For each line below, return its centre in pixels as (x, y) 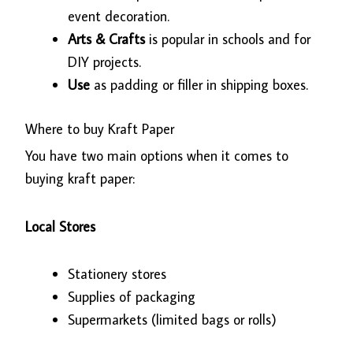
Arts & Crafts (109, 39)
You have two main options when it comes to (157, 156)
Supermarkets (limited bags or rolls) (173, 320)
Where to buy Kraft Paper (100, 129)
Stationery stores (117, 274)
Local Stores (61, 226)
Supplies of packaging (132, 297)
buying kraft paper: (80, 179)
